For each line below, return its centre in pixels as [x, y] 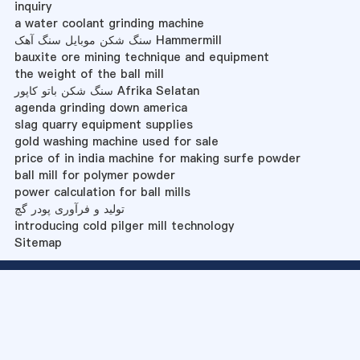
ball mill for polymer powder [94, 175]
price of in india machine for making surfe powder [157, 158]
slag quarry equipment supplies [103, 124]
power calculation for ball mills [102, 192]
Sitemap [38, 242]
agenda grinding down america [100, 107]
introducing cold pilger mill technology [124, 225]
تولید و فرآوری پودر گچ [69, 209]
